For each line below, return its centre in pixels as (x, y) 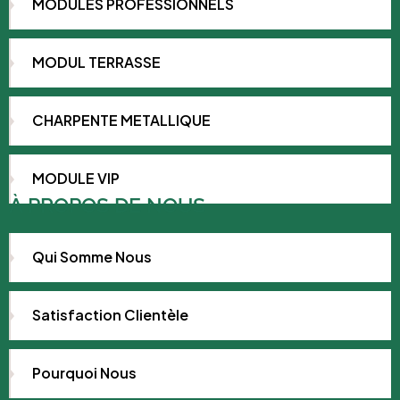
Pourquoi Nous (84, 373)
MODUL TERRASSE (96, 62)
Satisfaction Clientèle (110, 315)
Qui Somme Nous (92, 257)
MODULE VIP (76, 179)
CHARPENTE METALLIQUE (121, 121)
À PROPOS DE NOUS (107, 205)
